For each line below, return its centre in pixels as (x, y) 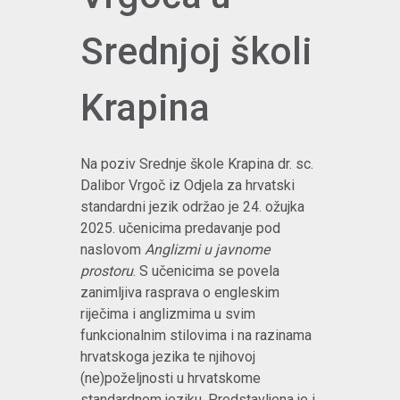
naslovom (112, 250)
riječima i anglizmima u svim (168, 314)
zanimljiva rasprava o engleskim (180, 292)
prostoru (107, 271)
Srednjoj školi (196, 51)
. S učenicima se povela (206, 271)
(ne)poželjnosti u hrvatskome (171, 378)
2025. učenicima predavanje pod (180, 228)
